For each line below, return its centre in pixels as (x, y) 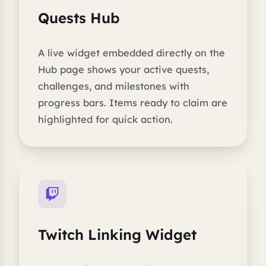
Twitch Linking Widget (117, 234)
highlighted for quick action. (105, 119)
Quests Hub (79, 18)
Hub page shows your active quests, (123, 69)
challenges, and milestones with (114, 86)
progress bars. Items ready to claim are (133, 102)
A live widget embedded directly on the (132, 53)
